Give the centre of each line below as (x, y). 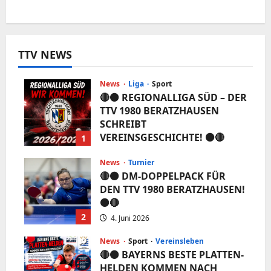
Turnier (141, 162)
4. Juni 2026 (129, 218)
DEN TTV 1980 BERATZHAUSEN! (172, 189)
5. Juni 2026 (129, 152)
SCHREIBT (123, 124)
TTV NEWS (45, 54)
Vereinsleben (180, 241)
